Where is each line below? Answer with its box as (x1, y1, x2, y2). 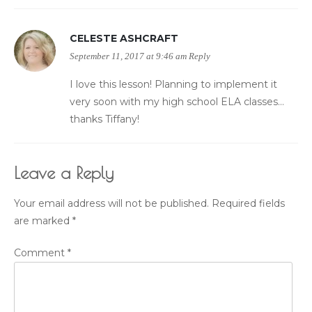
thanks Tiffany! (70, 113, 139, 126)
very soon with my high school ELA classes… (70, 95, 284, 109)
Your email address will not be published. (14, 197, 209, 210)
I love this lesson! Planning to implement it (70, 78, 277, 91)
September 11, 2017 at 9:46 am (70, 52, 187, 62)
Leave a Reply (14, 163, 114, 183)
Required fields (212, 197, 285, 210)
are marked (14, 214, 72, 228)
